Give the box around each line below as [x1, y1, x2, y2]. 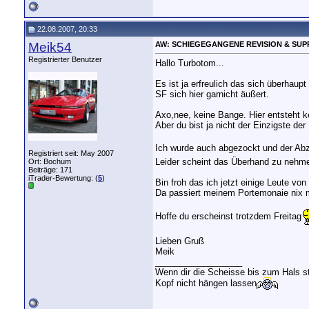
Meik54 [28, 40, 72, 54]
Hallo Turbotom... [155, 58, 224, 69]
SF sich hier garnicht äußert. [155, 89, 269, 100]
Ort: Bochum [28, 157, 71, 166]
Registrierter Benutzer [28, 55, 102, 63]
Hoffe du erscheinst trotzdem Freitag [155, 211, 301, 222]
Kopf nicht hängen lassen [155, 277, 257, 288]
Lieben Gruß [155, 236, 204, 247]
